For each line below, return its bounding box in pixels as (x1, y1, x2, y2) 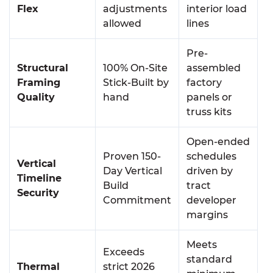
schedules (186, 151, 236, 162)
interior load (186, 3, 247, 15)
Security (17, 187, 59, 199)
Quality (17, 91, 55, 103)
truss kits (186, 106, 232, 118)
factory (186, 77, 222, 88)
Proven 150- (103, 151, 161, 162)
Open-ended (186, 136, 250, 147)
